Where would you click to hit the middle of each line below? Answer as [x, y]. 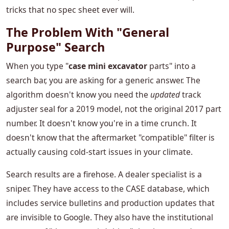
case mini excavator [108, 66]
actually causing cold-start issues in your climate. [99, 152]
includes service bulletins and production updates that [110, 203]
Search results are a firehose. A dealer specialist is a [104, 175]
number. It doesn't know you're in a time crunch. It [101, 123]
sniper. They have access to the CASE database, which [108, 189]
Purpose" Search [55, 47]
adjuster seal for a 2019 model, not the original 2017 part [114, 109]
